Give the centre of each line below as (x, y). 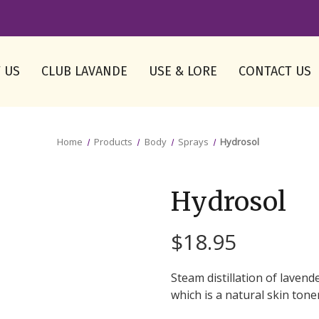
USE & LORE (183, 71)
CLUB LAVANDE (84, 71)
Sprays (193, 142)
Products (114, 142)
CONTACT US (275, 71)
